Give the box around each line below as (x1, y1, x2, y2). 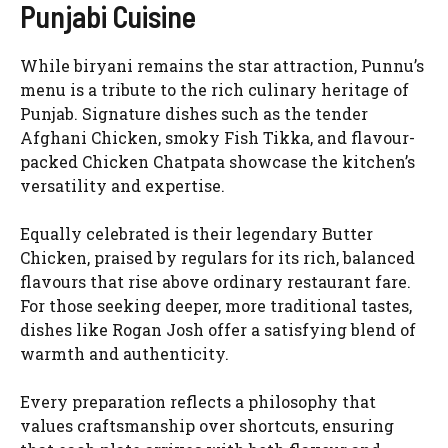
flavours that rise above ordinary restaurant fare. (20, 271, 411, 293)
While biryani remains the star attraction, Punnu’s (20, 55, 424, 77)
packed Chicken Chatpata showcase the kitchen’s (20, 151, 415, 173)
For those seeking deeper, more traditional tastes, (20, 295, 412, 317)
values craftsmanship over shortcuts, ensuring (20, 415, 394, 437)
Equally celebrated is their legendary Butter (20, 223, 373, 245)
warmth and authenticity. (20, 343, 229, 365)
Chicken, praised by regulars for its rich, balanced (20, 247, 415, 269)
